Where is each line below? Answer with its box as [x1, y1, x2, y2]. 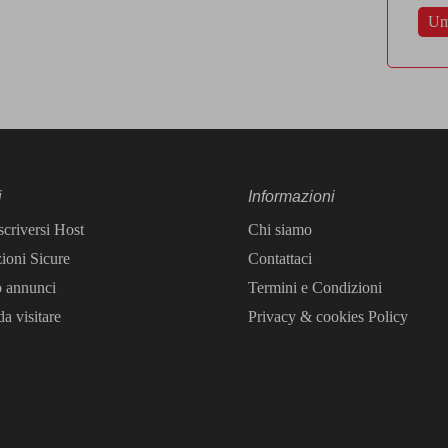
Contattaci [247, 250, 312, 267]
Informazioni [247, 188, 335, 205]
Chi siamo [247, 221, 312, 238]
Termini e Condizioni [247, 279, 382, 296]
